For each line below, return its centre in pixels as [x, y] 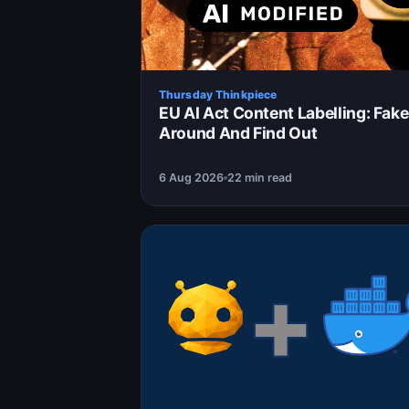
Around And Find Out [238, 133]
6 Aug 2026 [191, 178]
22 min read [260, 178]
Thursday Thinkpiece [218, 95]
